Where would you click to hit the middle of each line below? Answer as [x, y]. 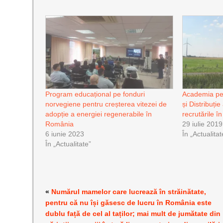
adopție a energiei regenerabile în [99, 114]
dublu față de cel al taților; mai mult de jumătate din [133, 213]
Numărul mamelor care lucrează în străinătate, [129, 191]
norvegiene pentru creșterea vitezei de [106, 104]
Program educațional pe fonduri [95, 94]
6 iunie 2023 [65, 134]
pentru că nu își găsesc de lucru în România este [129, 202]
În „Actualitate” [68, 144]
